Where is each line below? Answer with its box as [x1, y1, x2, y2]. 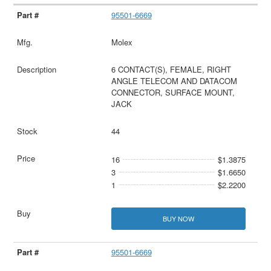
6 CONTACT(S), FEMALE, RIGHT [111, 63, 231, 75]
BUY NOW [162, 213, 194, 223]
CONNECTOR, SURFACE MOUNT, [111, 86, 235, 98]
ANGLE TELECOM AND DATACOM [111, 74, 237, 87]
